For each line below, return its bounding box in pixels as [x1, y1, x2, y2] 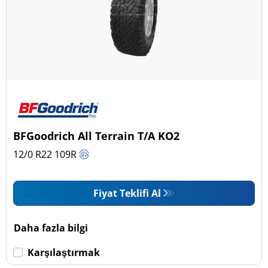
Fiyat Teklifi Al [93, 186, 161, 200]
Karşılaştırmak [28, 245, 100, 259]
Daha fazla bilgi [14, 221, 89, 234]
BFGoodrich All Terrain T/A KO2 [13, 128, 180, 143]
